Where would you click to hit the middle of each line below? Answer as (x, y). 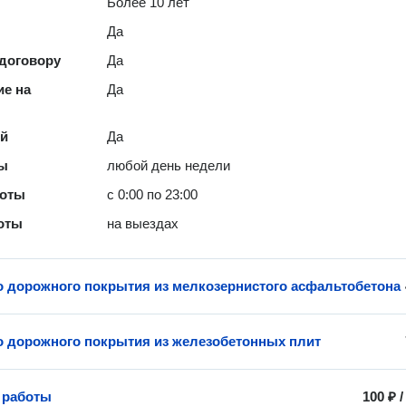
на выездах (143, 223)
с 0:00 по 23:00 (153, 194)
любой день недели (169, 165)
